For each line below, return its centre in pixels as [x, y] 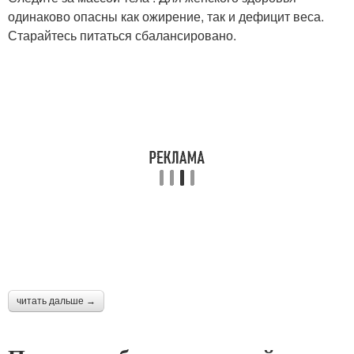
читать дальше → [56, 301]
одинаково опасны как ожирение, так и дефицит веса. [166, 17]
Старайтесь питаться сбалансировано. [122, 36]
